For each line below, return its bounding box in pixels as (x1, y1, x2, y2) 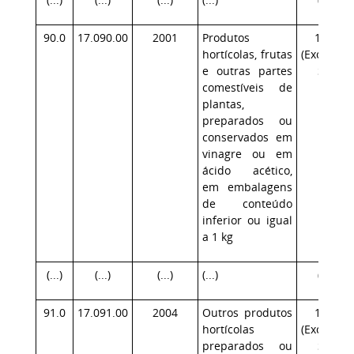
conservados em (202, 130, 292, 145)
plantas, (202, 96, 244, 111)
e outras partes (202, 63, 292, 78)
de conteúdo (202, 196, 292, 211)
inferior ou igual (202, 213, 292, 228)
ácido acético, (202, 163, 292, 178)
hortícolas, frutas (202, 47, 292, 62)
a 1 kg (202, 229, 233, 244)
